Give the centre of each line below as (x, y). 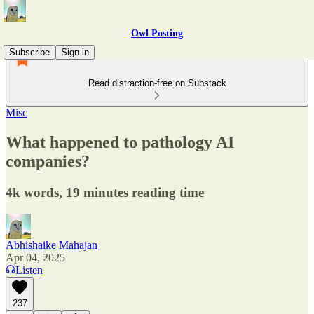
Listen (29, 270)
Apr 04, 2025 (35, 257)
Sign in (75, 52)
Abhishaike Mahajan (52, 245)
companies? (48, 161)
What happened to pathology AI (120, 142)
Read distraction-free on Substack (157, 83)
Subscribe (29, 52)
